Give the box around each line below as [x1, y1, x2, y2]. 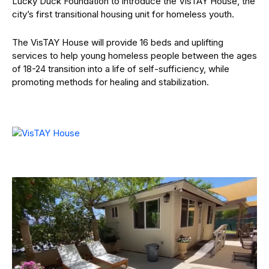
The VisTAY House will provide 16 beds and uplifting [12, 37, 223, 48]
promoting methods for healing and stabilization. [12, 76, 209, 88]
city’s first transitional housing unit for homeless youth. [12, 8, 234, 20]
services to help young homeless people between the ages [12, 50, 257, 61]
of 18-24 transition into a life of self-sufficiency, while [12, 63, 229, 74]
